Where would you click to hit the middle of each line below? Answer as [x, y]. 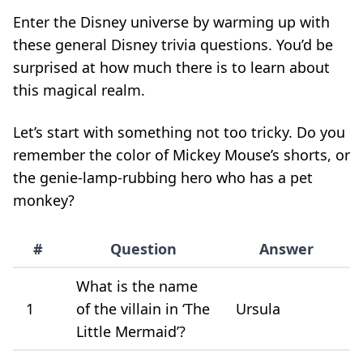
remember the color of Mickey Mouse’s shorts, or [181, 154]
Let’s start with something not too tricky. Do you [179, 132]
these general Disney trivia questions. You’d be [173, 44]
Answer [286, 248]
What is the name [137, 286]
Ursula [258, 308]
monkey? [44, 200]
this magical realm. [79, 90]
